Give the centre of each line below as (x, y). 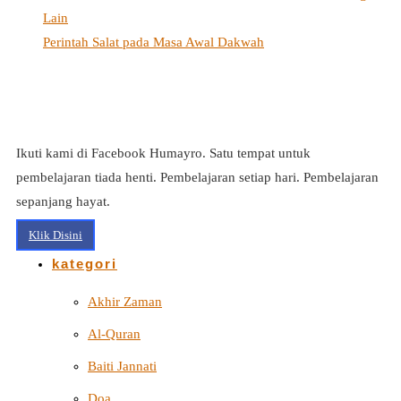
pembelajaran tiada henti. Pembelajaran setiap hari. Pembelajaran (197, 178)
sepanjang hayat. (63, 202)
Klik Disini (55, 235)
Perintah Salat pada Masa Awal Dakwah (154, 43)
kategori (85, 264)
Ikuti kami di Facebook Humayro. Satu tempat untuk (163, 154)
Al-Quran (114, 334)
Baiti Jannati (122, 367)
